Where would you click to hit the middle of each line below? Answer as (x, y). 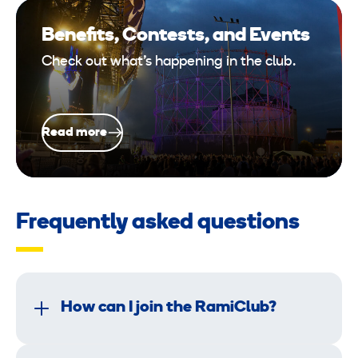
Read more (74, 133)
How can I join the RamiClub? (169, 308)
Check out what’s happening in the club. (169, 62)
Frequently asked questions (158, 223)
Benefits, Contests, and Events (176, 36)
